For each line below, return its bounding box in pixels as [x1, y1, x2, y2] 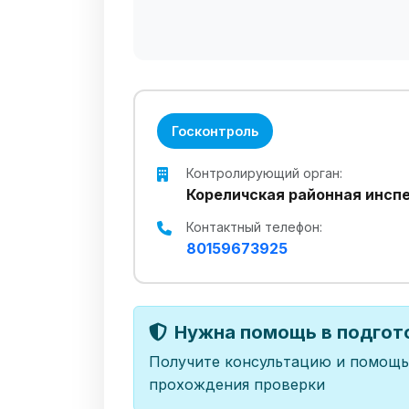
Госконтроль [172, 123, 258, 139]
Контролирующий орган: [186, 165, 342, 181]
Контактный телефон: [186, 219, 322, 235]
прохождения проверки [149, 375, 325, 393]
